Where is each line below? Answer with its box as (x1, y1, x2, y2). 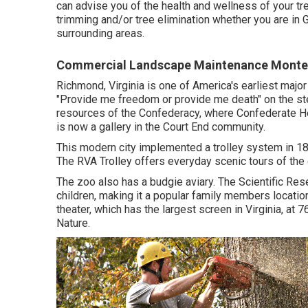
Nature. (56, 217, 90, 230)
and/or (98, 13, 135, 26)
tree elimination (135, 13, 210, 26)
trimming (56, 13, 98, 26)
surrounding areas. (56, 27, 144, 40)
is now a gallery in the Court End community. (56, 120, 265, 133)
